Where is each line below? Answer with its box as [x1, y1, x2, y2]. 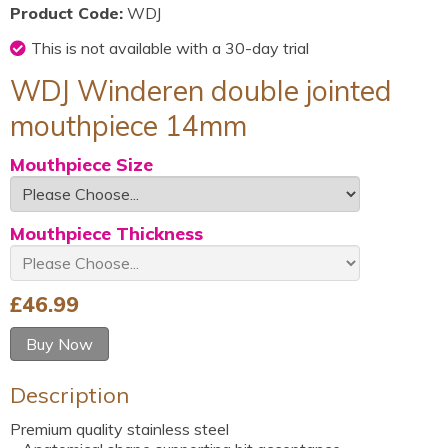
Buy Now [26, 334, 93, 354]
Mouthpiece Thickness [10, 222, 203, 245]
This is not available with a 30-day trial [31, 38, 309, 58]
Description [10, 381, 129, 409]
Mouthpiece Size [10, 153, 153, 176]
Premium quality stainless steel [10, 419, 229, 439]
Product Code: [10, 3, 123, 23]
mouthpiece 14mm [10, 108, 247, 143]
